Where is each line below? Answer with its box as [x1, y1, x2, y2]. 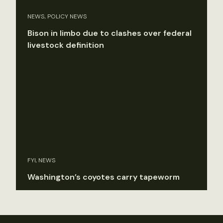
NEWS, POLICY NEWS [27, 12, 87, 20]
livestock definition [27, 39, 104, 50]
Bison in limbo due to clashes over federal [27, 27, 192, 38]
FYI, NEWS [27, 156, 56, 165]
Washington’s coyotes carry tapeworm [27, 172, 180, 183]
